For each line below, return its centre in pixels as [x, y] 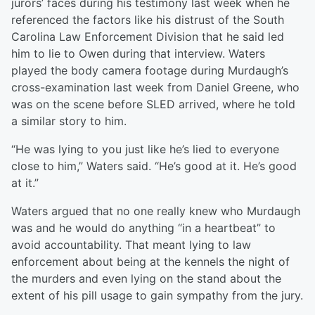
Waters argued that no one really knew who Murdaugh [156, 211]
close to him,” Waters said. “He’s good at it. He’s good [154, 166]
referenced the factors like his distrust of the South [148, 20]
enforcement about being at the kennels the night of [150, 262]
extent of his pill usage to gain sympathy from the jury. [157, 296]
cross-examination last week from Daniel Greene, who [155, 88]
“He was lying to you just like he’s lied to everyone [145, 149]
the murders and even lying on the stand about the [146, 279]
